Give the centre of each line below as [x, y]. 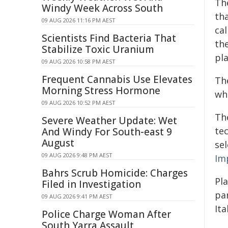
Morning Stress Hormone [101, 91]
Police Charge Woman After [106, 214]
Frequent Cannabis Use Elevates [117, 79]
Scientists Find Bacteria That [109, 38]
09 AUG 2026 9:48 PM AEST [77, 155]
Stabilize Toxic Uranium [98, 49]
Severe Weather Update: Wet [109, 121]
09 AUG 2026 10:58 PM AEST [79, 61]
